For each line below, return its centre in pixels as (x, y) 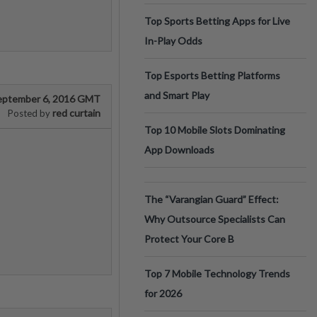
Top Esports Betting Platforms (212, 75)
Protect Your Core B (189, 239)
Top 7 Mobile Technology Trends (217, 273)
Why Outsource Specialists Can (215, 219)
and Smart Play (177, 95)
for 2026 (163, 293)
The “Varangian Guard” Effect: (212, 199)
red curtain (75, 113)
